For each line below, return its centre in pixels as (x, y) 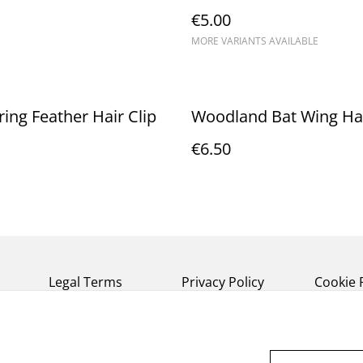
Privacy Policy (223, 282)
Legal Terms (85, 282)
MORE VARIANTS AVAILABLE (255, 41)
